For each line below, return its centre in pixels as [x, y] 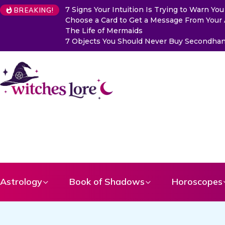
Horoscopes [197, 181]
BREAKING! [34, 10]
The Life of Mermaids [104, 31]
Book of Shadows [107, 181]
